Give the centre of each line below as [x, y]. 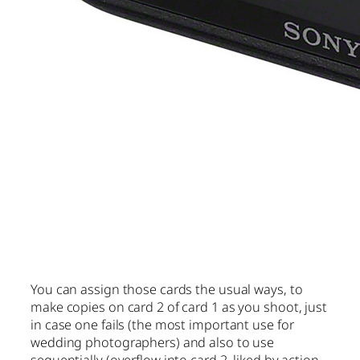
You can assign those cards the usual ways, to [167, 289]
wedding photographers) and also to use [153, 342]
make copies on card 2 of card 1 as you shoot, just [179, 307]
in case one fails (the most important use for [162, 324]
